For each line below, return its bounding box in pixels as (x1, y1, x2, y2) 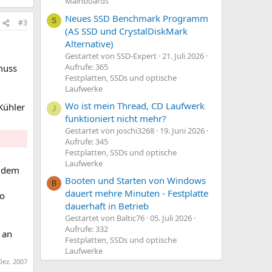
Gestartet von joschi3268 (65, 125, 154, 137)
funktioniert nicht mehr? (65, 112, 166, 125)
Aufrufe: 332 (65, 223, 108, 235)
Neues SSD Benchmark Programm (65, 12, 208, 24)
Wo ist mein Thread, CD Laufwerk (65, 100, 205, 112)
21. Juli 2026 (162, 50, 204, 61)
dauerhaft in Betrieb (65, 200, 149, 212)
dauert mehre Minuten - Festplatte (65, 187, 208, 200)
